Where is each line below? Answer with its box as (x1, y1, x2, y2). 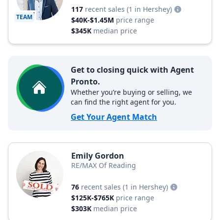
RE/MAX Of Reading (71, 161, 136, 170)
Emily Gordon (71, 150, 124, 161)
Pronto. (71, 76, 100, 87)
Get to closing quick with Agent (71, 64, 194, 75)
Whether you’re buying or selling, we (71, 87, 192, 97)
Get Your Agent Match (71, 111, 157, 122)
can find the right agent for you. (71, 97, 176, 107)
